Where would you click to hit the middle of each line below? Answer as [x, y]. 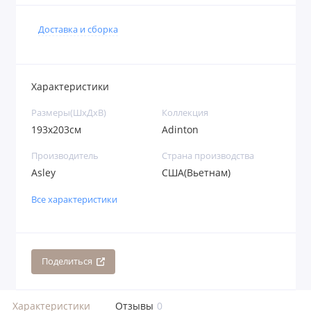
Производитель [65, 156]
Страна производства [208, 156]
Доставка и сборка [78, 29]
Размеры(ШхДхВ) [69, 113]
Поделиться [67, 262]
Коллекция [185, 113]
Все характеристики [74, 199]
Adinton [180, 130]
